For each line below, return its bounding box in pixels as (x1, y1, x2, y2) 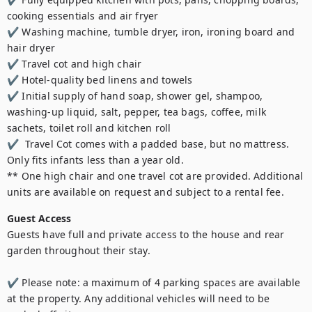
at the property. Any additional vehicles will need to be (7, 292, 270, 305)
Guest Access (7, 212, 72, 225)
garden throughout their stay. (7, 244, 150, 257)
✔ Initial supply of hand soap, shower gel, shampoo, (7, 89, 263, 102)
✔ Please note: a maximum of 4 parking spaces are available (7, 276, 301, 289)
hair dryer (7, 41, 55, 54)
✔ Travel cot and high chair (7, 57, 142, 70)
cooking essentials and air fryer (7, 9, 159, 22)
